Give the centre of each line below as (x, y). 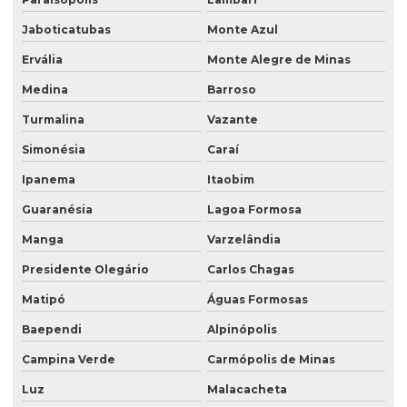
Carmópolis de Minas (271, 360)
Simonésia (54, 150)
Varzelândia (243, 240)
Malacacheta (247, 390)
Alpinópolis (242, 330)
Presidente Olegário (85, 270)
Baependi (52, 330)
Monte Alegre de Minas (278, 60)
